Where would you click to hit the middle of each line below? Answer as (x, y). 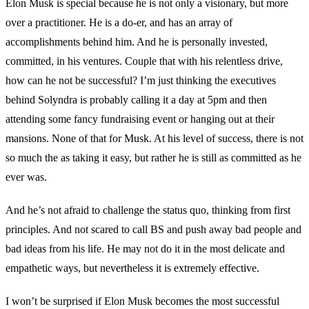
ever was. (26, 177)
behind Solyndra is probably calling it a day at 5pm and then (136, 99)
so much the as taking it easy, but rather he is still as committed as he (153, 157)
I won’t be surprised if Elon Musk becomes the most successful (142, 301)
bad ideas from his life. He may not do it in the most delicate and (145, 248)
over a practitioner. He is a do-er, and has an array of (119, 22)
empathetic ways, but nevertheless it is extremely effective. (132, 268)
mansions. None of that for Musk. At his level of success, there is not (154, 138)
